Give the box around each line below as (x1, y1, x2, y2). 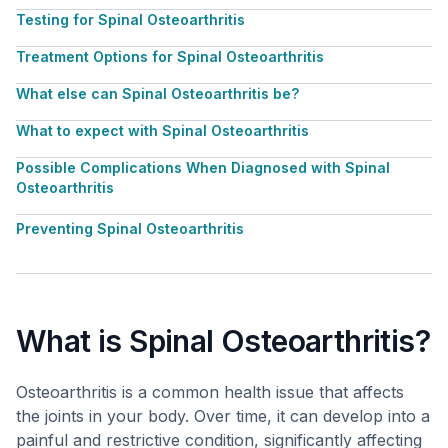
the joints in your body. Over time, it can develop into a (16, 406, 430, 426)
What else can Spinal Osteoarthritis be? (16, 85, 299, 102)
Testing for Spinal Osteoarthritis (16, 11, 245, 28)
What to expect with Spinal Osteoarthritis (16, 122, 309, 139)
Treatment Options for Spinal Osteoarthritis (16, 48, 324, 65)
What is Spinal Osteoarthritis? (16, 323, 430, 359)
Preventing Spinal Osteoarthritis (16, 220, 244, 237)
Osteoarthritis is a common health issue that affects (16, 382, 404, 402)
